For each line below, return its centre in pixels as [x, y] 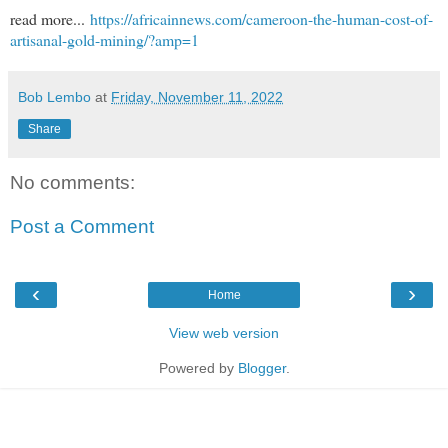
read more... [50, 18]
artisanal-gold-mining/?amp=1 [104, 39]
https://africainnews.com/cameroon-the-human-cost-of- [261, 18]
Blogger [261, 367]
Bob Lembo [54, 96]
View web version [224, 332]
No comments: [72, 182]
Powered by [198, 367]
